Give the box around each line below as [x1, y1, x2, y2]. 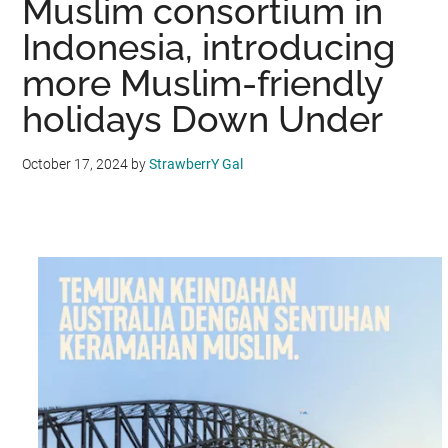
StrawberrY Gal [149, 156, 244, 172]
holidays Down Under [22, 98, 384, 140]
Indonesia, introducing [22, 26, 396, 68]
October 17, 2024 [22, 156, 129, 172]
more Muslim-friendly [22, 62, 384, 104]
